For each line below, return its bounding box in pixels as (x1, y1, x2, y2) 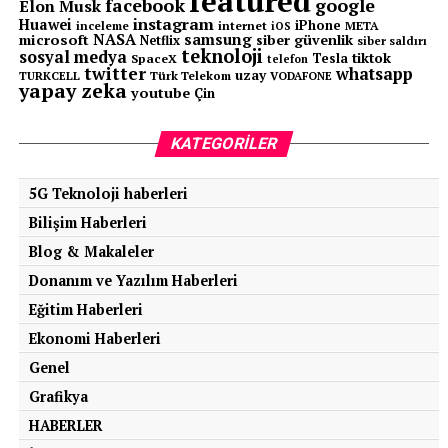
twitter (83, 61, 146, 85)
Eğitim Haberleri (28, 299, 143, 319)
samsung (183, 28, 252, 49)
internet (217, 17, 267, 33)
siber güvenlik (255, 29, 353, 49)
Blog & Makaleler (28, 241, 154, 261)
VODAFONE (269, 67, 332, 83)
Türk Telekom (149, 67, 231, 83)
